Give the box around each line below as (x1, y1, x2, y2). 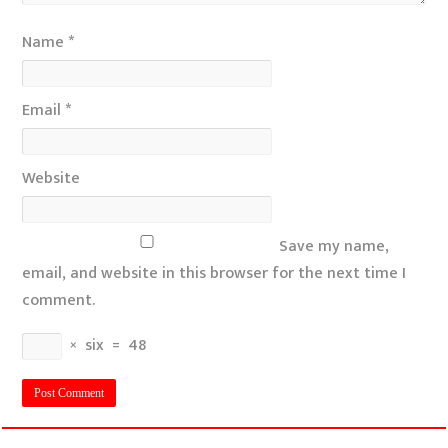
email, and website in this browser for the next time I (22, 260, 407, 288)
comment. (22, 287, 96, 315)
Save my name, (279, 233, 390, 261)
